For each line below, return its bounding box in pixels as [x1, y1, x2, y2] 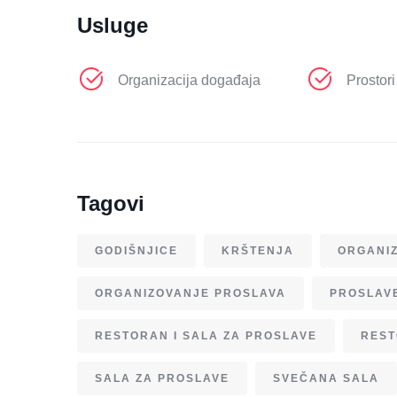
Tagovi [77, 191, 144, 215]
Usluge [77, 13, 148, 37]
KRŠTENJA [222, 245, 294, 257]
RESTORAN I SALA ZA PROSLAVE [95, 330, 317, 342]
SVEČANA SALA [273, 372, 379, 385]
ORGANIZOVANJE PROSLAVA [95, 287, 286, 300]
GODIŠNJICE [95, 245, 178, 257]
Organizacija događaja [118, 73, 261, 88]
